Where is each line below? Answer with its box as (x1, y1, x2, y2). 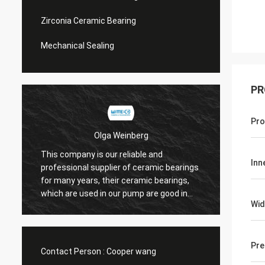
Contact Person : (41, 247, 105, 256)
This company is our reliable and (41, 149, 163, 159)
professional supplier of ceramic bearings (41, 162, 199, 172)
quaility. (41, 201, 69, 211)
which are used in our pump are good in (41, 188, 188, 198)
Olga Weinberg (93, 130, 148, 140)
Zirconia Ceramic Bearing (41, 16, 136, 25)
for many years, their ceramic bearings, (41, 175, 189, 185)
